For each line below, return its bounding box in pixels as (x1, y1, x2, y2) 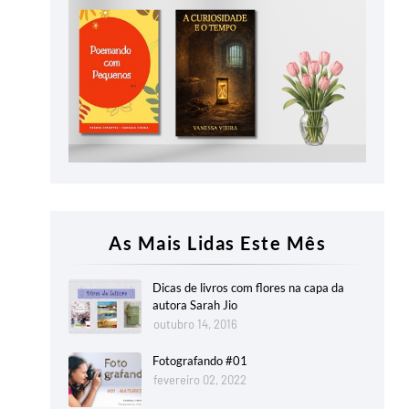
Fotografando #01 (152, 353, 247, 369)
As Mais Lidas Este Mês (109, 232, 326, 255)
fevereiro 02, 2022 (153, 372, 246, 388)
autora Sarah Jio (152, 298, 237, 313)
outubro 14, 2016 (153, 317, 237, 332)
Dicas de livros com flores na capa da (152, 280, 344, 296)
